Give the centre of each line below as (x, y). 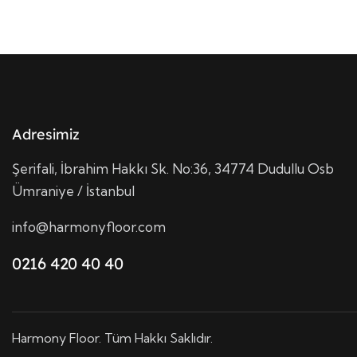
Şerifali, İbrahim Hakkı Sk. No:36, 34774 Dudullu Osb (173, 169)
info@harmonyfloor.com (89, 227)
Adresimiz (46, 134)
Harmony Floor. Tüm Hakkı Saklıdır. (112, 338)
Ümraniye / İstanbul (73, 191)
